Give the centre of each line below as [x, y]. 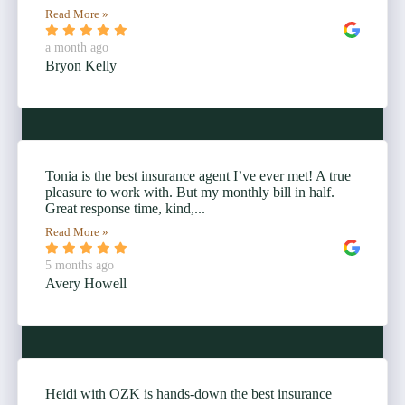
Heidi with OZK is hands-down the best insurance [188, 394]
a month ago [77, 48]
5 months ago [80, 266]
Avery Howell [86, 284]
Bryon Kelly [81, 66]
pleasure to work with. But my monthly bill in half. [190, 193]
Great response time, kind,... [125, 209]
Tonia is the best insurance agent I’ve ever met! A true [198, 176]
